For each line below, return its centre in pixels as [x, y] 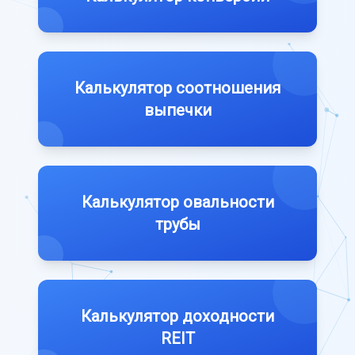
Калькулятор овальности [177, 202]
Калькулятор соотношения [177, 88]
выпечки [177, 110]
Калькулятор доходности [177, 316]
